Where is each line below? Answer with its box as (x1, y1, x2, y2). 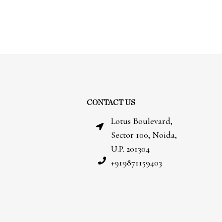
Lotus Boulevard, (111, 115, 172, 126)
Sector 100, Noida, (111, 129, 177, 140)
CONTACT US (87, 99, 135, 107)
